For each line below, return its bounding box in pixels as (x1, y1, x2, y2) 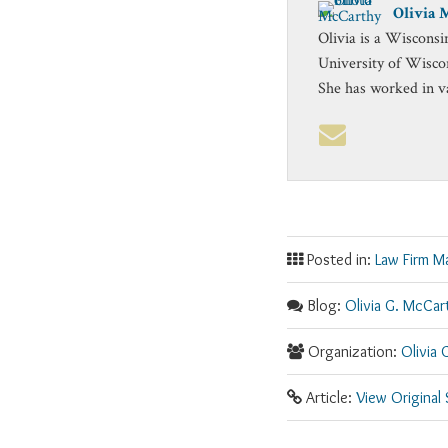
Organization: (304, 342, 401, 361)
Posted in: (303, 250, 375, 269)
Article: (302, 388, 356, 407)
